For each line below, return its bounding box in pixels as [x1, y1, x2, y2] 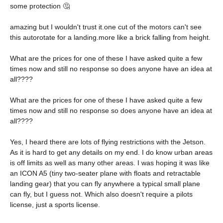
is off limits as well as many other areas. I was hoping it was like [10, 159, 210, 167]
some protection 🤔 [10, 2, 70, 10]
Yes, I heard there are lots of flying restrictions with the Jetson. [10, 138, 206, 146]
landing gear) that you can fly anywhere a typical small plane [10, 180, 200, 188]
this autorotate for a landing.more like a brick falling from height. [10, 33, 211, 41]
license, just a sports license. [10, 201, 100, 209]
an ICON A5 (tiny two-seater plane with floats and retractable [10, 169, 201, 177]
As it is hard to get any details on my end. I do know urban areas [10, 148, 213, 156]
